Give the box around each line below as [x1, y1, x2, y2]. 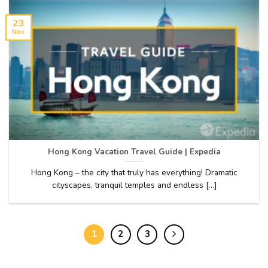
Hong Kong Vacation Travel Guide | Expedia [47, 145, 221, 157]
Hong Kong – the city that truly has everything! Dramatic [31, 166, 237, 178]
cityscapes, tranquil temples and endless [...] [51, 179, 217, 191]
